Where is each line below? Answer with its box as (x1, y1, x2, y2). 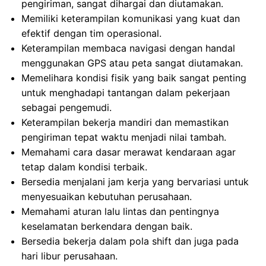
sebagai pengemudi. (21, 102, 112, 113)
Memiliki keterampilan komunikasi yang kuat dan (21, 12, 240, 24)
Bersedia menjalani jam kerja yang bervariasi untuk (21, 176, 249, 188)
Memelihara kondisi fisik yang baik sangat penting (21, 72, 246, 84)
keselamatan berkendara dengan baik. (21, 220, 192, 232)
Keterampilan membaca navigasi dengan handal (21, 42, 235, 54)
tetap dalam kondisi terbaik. (21, 161, 147, 173)
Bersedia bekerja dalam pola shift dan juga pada (21, 235, 239, 247)
